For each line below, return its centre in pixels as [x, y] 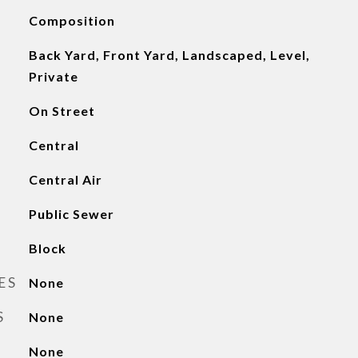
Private [53, 76]
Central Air [65, 179]
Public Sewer [71, 214]
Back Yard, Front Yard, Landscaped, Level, [169, 55]
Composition [72, 20]
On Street [62, 111]
